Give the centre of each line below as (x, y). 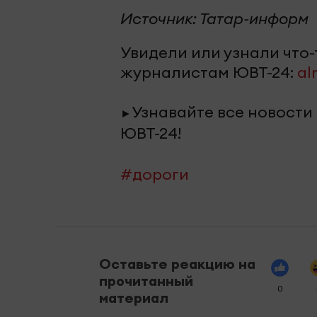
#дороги (155, 174)
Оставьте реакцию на (177, 263)
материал (134, 297)
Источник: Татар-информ (214, 18)
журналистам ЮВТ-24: (209, 72)
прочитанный (146, 280)
